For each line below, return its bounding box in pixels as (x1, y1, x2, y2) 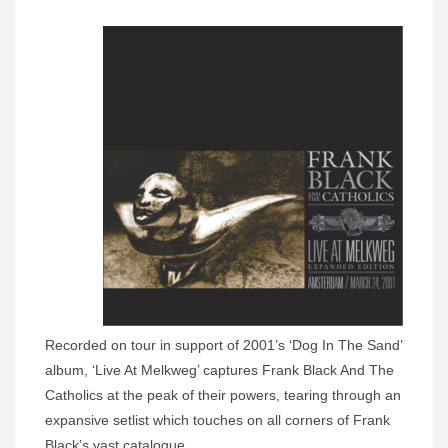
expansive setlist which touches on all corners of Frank (45, 412, 390, 429)
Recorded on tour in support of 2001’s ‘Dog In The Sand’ (45, 337, 402, 354)
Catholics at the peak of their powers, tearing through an (45, 387, 401, 404)
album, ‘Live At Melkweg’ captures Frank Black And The (45, 362, 394, 379)
